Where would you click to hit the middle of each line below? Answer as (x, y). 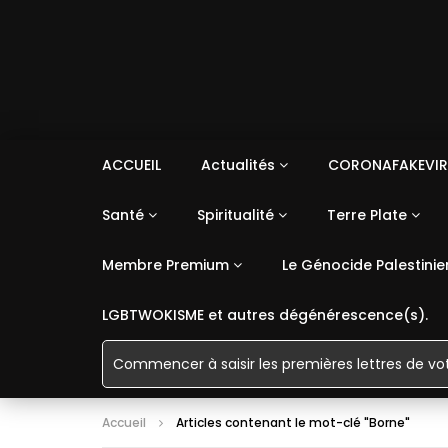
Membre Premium (165, 265)
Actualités (238, 165)
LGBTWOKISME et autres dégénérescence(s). (265, 315)
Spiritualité (235, 215)
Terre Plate (367, 215)
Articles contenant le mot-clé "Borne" (293, 422)
